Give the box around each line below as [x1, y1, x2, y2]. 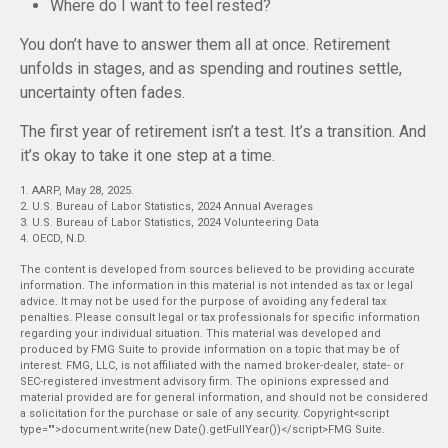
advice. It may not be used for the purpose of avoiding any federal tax [20, 294, 386, 308]
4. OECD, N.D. [20, 231, 87, 245]
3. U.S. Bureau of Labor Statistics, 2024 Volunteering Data [20, 215, 319, 229]
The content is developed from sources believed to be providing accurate [20, 262, 415, 276]
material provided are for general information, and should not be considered [20, 390, 428, 404]
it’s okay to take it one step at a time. [20, 145, 275, 165]
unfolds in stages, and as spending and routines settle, [20, 58, 402, 78]
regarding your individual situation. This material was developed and [20, 326, 381, 340]
